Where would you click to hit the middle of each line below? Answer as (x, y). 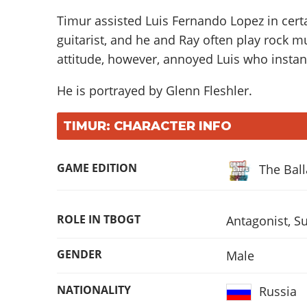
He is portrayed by (111, 90)
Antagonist (257, 220)
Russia (278, 291)
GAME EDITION (97, 168)
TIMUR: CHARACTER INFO (147, 126)
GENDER (79, 255)
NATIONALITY (94, 290)
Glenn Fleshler (207, 90)
